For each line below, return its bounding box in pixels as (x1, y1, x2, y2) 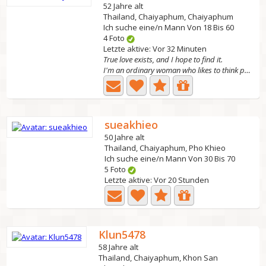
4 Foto (103, 33, 127, 43)
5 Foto (104, 164, 128, 175)
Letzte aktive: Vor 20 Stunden (104, 175, 210, 185)
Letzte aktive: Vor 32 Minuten (103, 43, 207, 54)
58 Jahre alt (99, 242, 139, 252)
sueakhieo (104, 118, 159, 132)
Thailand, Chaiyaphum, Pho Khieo (104, 142, 226, 153)
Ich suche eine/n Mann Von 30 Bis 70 (104, 153, 236, 164)
